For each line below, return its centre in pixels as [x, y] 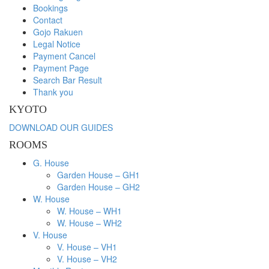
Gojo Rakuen [58, 32]
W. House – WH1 [89, 211]
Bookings [50, 8]
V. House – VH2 [87, 259]
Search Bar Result [68, 80]
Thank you [53, 92]
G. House [51, 163]
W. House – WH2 [89, 223]
